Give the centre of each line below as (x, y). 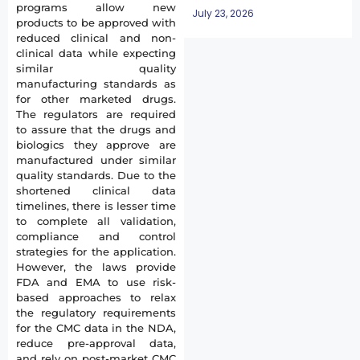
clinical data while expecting (96, 53)
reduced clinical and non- (96, 38)
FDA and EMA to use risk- (96, 282)
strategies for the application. (96, 252)
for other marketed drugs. (96, 99)
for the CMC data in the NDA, (96, 328)
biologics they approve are (96, 145)
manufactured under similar (96, 160)
